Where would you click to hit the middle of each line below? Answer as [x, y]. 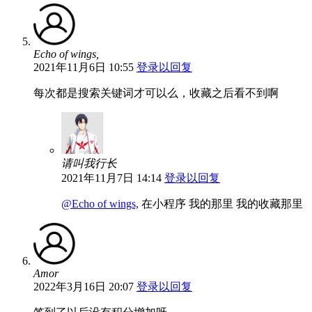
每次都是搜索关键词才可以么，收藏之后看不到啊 [156, 93]
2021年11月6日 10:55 [84, 67]
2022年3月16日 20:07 [84, 286]
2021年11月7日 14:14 [111, 178]
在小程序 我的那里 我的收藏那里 [221, 203]
